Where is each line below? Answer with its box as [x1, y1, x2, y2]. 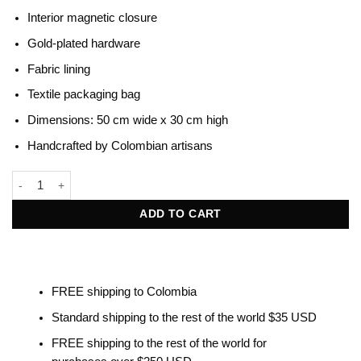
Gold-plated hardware [27, 36, 140, 50]
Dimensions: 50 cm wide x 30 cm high [27, 114, 228, 127]
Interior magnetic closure [27, 11, 157, 25]
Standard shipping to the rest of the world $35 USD [51, 311, 317, 325]
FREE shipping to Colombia [51, 285, 197, 299]
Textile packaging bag [27, 88, 140, 102]
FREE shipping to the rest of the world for [51, 336, 267, 350]
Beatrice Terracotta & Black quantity [11, 171, 189, 184]
